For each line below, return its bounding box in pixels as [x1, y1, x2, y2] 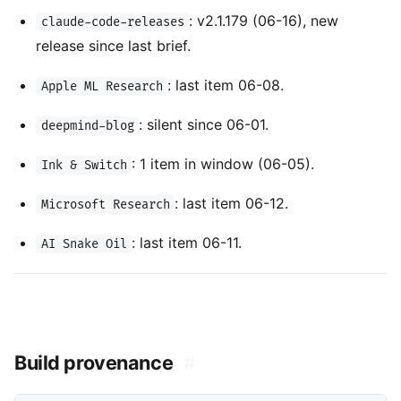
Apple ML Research [40, 79, 163, 95]
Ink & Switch [40, 158, 127, 174]
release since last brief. [36, 37, 191, 55]
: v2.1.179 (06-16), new [189, 12, 339, 30]
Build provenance [14, 351, 174, 375]
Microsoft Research [40, 197, 170, 213]
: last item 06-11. [132, 234, 243, 252]
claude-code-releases [40, 14, 184, 30]
